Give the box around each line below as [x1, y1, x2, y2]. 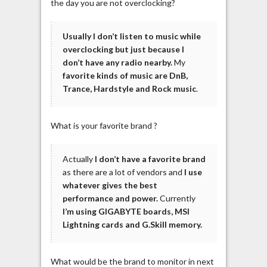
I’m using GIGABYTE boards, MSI [62, 206, 190, 216]
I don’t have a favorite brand [94, 153, 206, 164]
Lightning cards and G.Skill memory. [62, 219, 202, 229]
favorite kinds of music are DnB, [62, 70, 188, 80]
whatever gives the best [62, 179, 157, 190]
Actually [62, 153, 95, 164]
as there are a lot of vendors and [62, 166, 184, 177]
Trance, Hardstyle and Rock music [62, 83, 196, 94]
